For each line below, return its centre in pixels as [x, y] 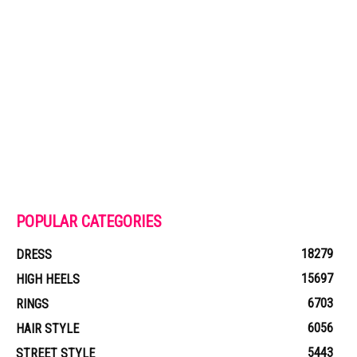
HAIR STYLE [47, 329]
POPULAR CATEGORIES [89, 222]
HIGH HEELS [48, 279]
